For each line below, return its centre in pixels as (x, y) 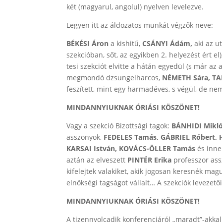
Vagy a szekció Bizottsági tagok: (118, 126)
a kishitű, (127, 43)
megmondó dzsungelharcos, (114, 78)
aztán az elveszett (97, 160)
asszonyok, (85, 137)
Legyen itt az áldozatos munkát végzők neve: (140, 25)
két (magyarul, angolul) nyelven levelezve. (135, 7)
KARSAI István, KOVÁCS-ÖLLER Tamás (132, 148)
